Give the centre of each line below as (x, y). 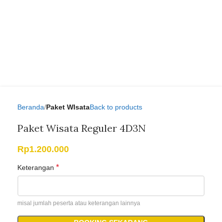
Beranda (31, 107)
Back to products (116, 107)
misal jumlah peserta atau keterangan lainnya (79, 203)
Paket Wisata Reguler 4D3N (82, 128)
